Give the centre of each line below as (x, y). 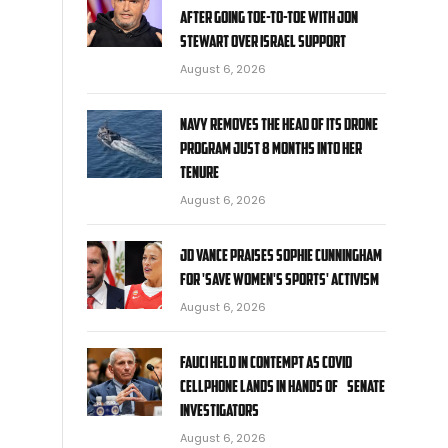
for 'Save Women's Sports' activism (279, 278)
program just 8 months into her (271, 147)
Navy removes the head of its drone (279, 123)
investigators (219, 409)
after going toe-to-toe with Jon (269, 16)
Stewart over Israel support (263, 40)
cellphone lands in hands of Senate (282, 385)
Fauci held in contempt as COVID (266, 361)
